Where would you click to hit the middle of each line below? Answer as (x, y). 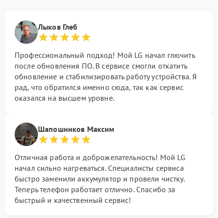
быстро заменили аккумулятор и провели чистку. (100, 179)
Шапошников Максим (76, 129)
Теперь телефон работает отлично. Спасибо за (95, 189)
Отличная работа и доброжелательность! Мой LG (100, 157)
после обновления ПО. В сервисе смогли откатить (101, 66)
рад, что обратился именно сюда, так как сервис (99, 87)
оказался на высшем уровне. (64, 98)
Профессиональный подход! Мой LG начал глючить (105, 55)
